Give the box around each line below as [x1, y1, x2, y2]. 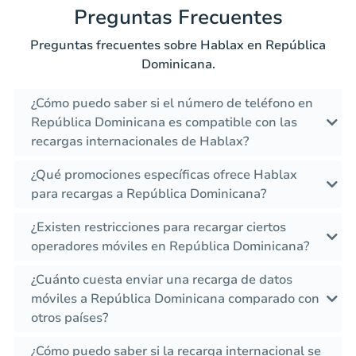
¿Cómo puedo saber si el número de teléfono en [31, 95, 313, 113]
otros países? [31, 309, 108, 327]
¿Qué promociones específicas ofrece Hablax [31, 166, 297, 184]
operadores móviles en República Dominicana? [31, 238, 309, 256]
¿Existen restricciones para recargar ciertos [31, 219, 286, 237]
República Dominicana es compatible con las [31, 114, 297, 132]
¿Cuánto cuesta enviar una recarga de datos [31, 271, 292, 289]
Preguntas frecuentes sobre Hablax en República [30, 37, 326, 55]
